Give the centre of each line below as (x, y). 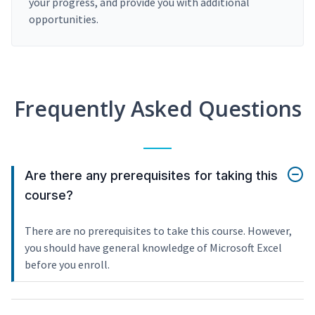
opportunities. (64, 19)
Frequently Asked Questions (157, 109)
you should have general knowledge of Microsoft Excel (153, 248)
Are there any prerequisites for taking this (151, 176)
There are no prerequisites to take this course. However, (158, 231)
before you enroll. (67, 265)
